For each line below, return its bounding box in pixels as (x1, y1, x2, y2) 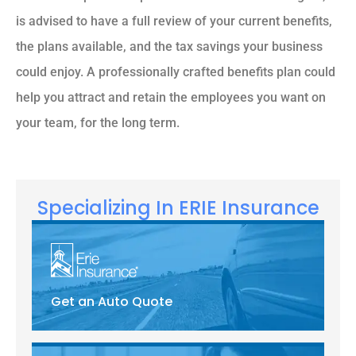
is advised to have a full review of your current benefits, (16, 14, 332, 29)
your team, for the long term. (16, 115, 180, 131)
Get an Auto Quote (51, 292, 172, 311)
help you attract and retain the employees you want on (16, 90, 326, 106)
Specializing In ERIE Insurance (37, 194, 319, 221)
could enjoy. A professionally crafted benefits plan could (16, 64, 335, 80)
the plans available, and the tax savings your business (16, 39, 323, 55)
